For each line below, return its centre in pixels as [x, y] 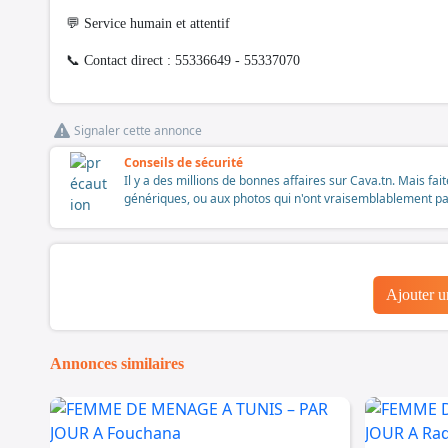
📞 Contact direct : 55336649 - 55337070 [183, 60]
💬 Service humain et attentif [148, 23]
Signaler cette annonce [138, 130]
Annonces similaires [117, 363]
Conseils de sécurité [183, 162]
